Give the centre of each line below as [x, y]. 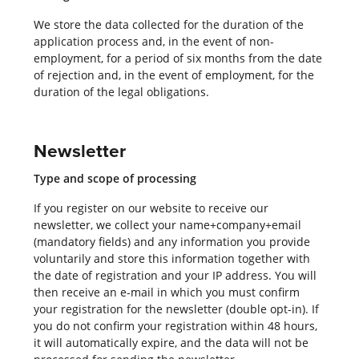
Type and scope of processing [115, 178]
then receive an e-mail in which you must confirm [166, 292]
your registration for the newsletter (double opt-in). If [176, 309]
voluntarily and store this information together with [171, 258]
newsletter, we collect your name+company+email [167, 224]
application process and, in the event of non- [153, 41]
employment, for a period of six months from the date [177, 58]
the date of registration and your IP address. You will [175, 275]
